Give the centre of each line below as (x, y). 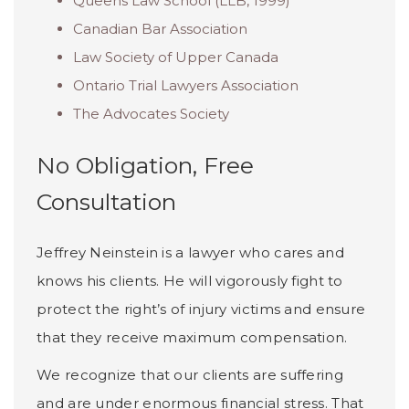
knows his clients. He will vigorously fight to (190, 280)
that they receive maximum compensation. (192, 337)
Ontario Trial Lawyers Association (186, 85)
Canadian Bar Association (160, 28)
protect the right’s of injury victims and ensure (201, 309)
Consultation (106, 201)
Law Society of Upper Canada (176, 57)
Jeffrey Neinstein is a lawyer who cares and (190, 252)
